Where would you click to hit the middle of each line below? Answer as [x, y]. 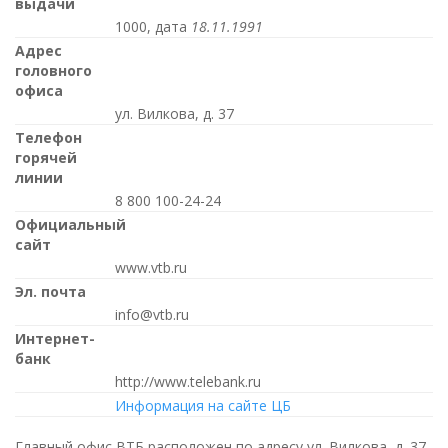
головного [53, 70]
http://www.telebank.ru [183, 381]
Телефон [48, 137]
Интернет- [55, 338]
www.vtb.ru [146, 267]
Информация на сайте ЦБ [202, 405]
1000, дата [148, 26]
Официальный [70, 224]
